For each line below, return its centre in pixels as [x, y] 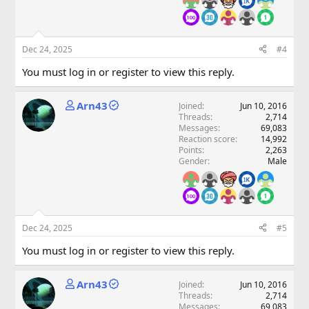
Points [190, 150]
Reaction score [207, 139]
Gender [193, 161]
